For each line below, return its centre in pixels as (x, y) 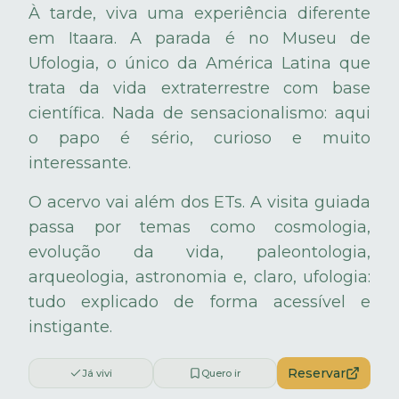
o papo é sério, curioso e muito (199, 138)
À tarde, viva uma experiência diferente (199, 14)
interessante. (80, 163)
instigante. (70, 327)
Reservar (317, 374)
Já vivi (97, 374)
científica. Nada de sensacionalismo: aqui (199, 114)
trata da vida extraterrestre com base (199, 89)
